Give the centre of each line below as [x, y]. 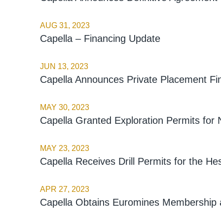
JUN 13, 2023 [64, 66]
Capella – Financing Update [100, 38]
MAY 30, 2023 [64, 107]
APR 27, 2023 [64, 189]
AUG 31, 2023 [65, 25]
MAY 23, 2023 [64, 148]
